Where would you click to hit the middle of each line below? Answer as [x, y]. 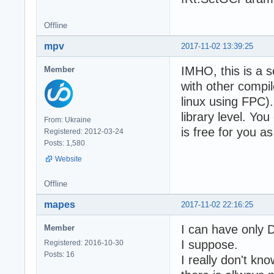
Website [68, 159]
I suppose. [209, 244]
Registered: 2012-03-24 [84, 131]
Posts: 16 [59, 254]
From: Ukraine [68, 120]
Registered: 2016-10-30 [84, 243]
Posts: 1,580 [65, 143]
